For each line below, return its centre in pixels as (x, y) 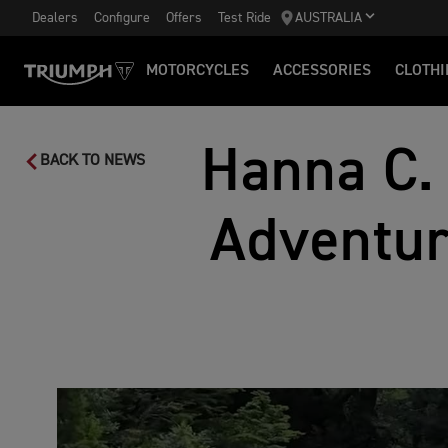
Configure (122, 17)
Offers (184, 17)
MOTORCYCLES (197, 71)
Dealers (55, 17)
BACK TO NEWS (92, 161)
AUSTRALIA (328, 18)
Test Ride (244, 17)
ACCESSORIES (322, 71)
